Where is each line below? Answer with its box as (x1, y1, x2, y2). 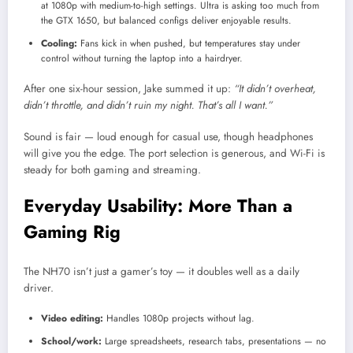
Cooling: (41, 36, 77, 51)
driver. (24, 280, 54, 295)
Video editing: (41, 311, 103, 326)
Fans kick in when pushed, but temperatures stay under (77, 36, 300, 51)
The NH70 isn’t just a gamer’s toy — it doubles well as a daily (24, 263, 299, 279)
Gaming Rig (24, 219, 121, 245)
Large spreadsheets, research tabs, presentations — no (102, 334, 326, 349)
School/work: (41, 334, 102, 349)
